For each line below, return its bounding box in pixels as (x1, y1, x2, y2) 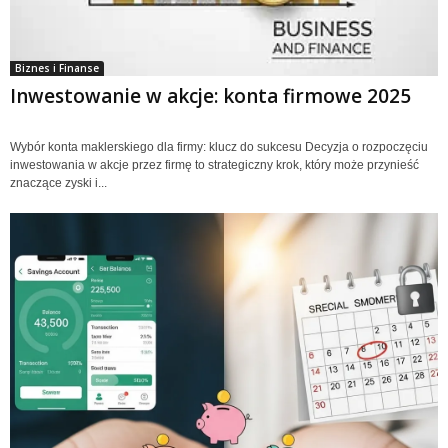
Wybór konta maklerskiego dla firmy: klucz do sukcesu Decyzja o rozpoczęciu (10, 139, 428, 154)
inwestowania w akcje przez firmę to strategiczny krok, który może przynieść (10, 157, 419, 172)
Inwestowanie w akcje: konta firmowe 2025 (10, 82, 411, 109)
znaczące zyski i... (10, 175, 107, 190)
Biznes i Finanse (15, 60, 99, 75)
